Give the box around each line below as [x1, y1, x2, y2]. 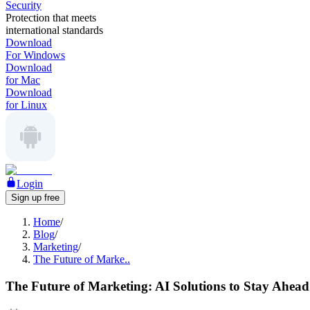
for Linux [6, 99, 47, 111]
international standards [6, 24, 103, 36]
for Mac [6, 74, 40, 86]
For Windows [6, 49, 65, 61]
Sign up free [11, 192, 60, 203]
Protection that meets [6, 12, 96, 24]
